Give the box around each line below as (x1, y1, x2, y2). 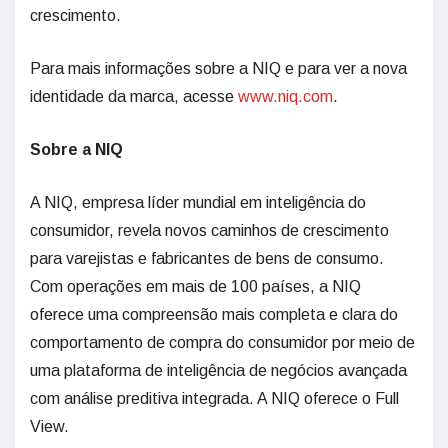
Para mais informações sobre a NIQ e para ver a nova (30, 60, 407, 77)
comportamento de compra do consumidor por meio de (30, 334, 415, 351)
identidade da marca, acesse (30, 88, 238, 105)
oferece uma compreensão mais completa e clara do (30, 306, 398, 323)
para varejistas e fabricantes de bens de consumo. (30, 250, 384, 267)
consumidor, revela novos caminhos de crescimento (30, 222, 389, 239)
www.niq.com (238, 88, 333, 105)
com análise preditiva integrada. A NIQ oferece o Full (30, 390, 399, 407)
